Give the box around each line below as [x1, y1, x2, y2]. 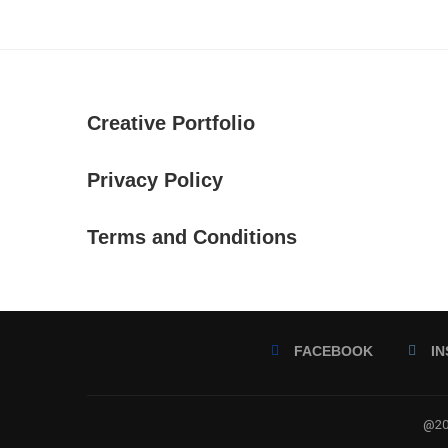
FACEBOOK [294, 343, 373, 359]
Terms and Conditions [87, 226, 297, 248]
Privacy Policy [87, 169, 223, 191]
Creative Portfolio [87, 112, 255, 134]
